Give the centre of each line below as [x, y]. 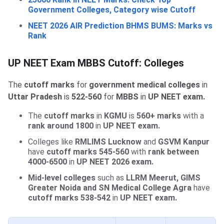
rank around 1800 [61, 125]
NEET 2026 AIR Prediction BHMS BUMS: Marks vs [120, 25]
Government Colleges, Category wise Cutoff [112, 9]
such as [110, 177]
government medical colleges [145, 84]
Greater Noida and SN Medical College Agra [110, 187]
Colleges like [51, 141]
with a [192, 115]
